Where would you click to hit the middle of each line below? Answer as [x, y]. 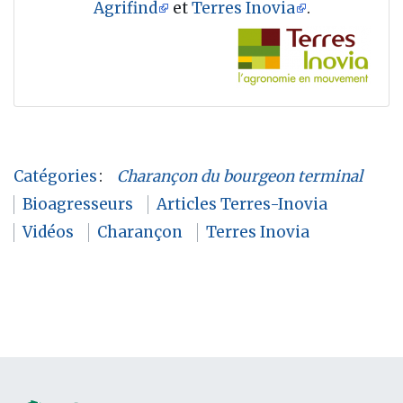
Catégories [55, 177]
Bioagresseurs [77, 205]
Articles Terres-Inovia [242, 205]
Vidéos [48, 233]
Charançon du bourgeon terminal [240, 177]
